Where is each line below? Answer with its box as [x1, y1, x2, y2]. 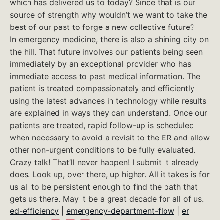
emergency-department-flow [66, 206, 174, 216]
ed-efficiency [10, 206, 59, 216]
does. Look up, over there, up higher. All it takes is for [10, 169, 210, 179]
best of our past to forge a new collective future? [10, 22, 194, 32]
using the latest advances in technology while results [10, 96, 206, 106]
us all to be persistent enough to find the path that [10, 182, 198, 192]
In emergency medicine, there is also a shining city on [10, 34, 209, 44]
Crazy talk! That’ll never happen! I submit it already [10, 157, 199, 167]
